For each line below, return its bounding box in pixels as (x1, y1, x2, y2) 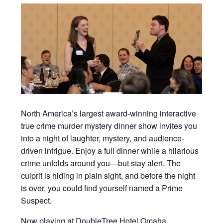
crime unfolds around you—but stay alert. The (21, 157, 181, 169)
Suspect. (21, 195, 52, 207)
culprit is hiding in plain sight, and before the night (21, 170, 196, 182)
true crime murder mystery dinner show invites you (21, 120, 198, 132)
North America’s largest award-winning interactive (21, 108, 197, 119)
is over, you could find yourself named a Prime (21, 182, 183, 194)
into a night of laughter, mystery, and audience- (21, 132, 185, 144)
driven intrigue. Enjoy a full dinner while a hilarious (21, 145, 199, 157)
